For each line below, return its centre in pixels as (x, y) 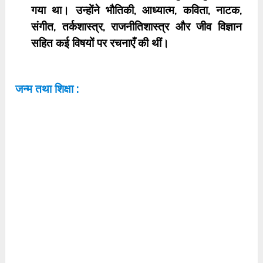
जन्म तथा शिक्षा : (47, 89)
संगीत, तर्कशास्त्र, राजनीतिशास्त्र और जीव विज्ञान (136, 26)
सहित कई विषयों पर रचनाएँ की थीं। (100, 43)
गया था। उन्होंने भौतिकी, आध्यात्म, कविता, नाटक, (136, 10)
